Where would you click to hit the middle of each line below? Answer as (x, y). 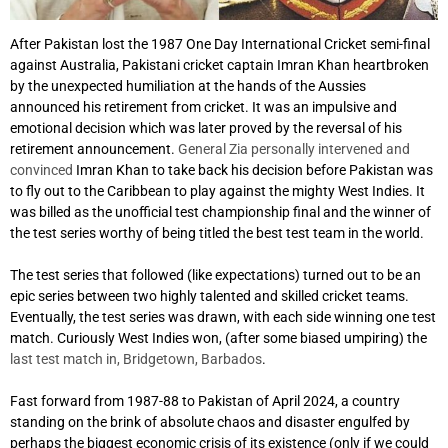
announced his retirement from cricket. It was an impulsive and (203, 106)
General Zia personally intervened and (294, 148)
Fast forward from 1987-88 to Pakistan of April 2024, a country (205, 400)
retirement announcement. (94, 148)
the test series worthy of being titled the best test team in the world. (217, 232)
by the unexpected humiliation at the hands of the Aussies (188, 85)
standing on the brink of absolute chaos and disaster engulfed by (210, 421)
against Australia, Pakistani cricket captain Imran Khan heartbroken (219, 64)
